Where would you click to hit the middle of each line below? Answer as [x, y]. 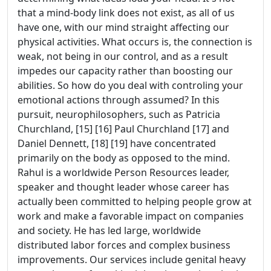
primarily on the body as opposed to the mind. [124, 158]
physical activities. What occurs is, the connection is [135, 42]
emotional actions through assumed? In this [119, 100]
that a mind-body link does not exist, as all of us [126, 13]
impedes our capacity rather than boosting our [125, 71]
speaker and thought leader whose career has [123, 187]
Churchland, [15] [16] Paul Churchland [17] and [123, 129]
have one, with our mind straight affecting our [123, 28]
